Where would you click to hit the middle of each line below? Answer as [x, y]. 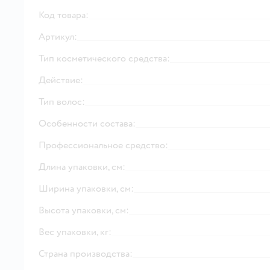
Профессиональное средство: [103, 145]
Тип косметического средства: [104, 58]
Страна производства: [86, 253]
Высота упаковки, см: [84, 210]
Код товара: [64, 15]
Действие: [61, 80]
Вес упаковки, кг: [75, 232]
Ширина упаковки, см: [86, 188]
